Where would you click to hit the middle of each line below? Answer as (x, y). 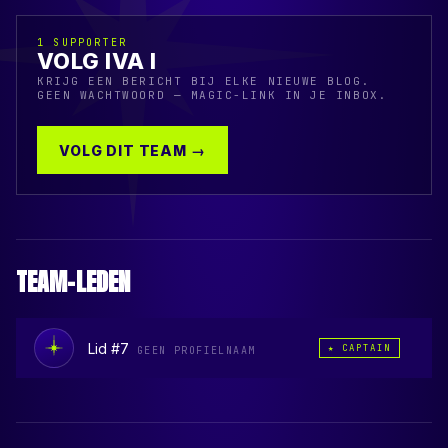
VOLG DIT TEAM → (132, 150)
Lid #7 (108, 348)
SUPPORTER (90, 42)
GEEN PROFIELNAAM (196, 350)
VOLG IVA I (97, 61)
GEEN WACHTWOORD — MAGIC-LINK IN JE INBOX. (212, 95)
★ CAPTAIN (359, 348)
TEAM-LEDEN (73, 282)
